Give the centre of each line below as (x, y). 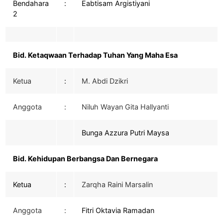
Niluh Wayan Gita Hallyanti (125, 107)
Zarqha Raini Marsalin (117, 185)
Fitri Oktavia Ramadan (118, 211)
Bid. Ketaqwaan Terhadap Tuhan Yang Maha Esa (95, 55)
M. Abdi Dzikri (105, 81)
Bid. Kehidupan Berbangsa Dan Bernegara (85, 159)
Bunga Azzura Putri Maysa (125, 133)
